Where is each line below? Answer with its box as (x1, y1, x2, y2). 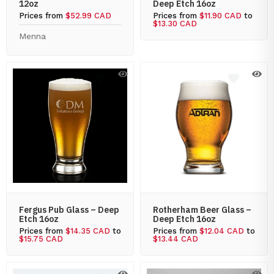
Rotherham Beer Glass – (153, 204, 251, 215)
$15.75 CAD (19, 234, 63, 243)
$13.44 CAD (153, 234, 198, 243)
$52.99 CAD (65, 11, 111, 20)
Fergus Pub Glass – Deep (19, 204, 119, 215)
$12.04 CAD (199, 226, 244, 235)
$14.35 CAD (65, 226, 110, 235)
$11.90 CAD (199, 11, 242, 20)
